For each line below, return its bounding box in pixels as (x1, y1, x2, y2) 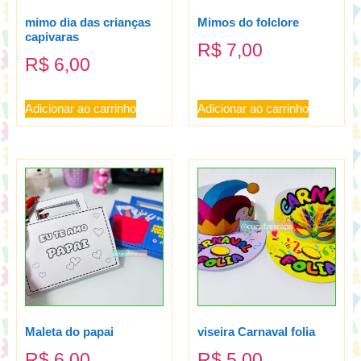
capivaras (25, 30, 79, 44)
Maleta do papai (25, 325, 114, 339)
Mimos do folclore (197, 15, 299, 30)
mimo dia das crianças (25, 15, 151, 30)
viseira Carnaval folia (197, 325, 315, 339)
